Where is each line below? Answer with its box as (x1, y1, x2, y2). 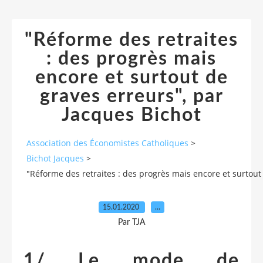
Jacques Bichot (61, 106, 202, 124)
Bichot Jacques (26, 153, 84, 164)
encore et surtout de (35, 68, 228, 87)
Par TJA (117, 218, 146, 227)
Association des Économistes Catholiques (26, 137, 188, 149)
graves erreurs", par (39, 87, 224, 106)
